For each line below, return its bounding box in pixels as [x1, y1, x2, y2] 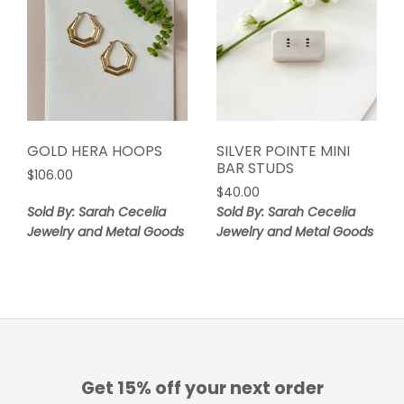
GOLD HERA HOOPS [27, 141, 162, 162]
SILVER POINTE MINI [216, 141, 350, 162]
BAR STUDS [216, 158, 294, 179]
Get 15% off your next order [80, 376, 324, 401]
